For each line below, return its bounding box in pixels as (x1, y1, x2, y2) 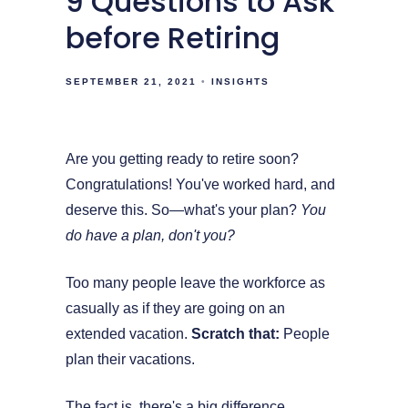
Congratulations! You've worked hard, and (66, 177, 335, 193)
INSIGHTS (211, 76, 270, 87)
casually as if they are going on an (66, 301, 285, 317)
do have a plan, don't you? (66, 228, 235, 244)
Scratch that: (191, 326, 280, 342)
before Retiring (66, 17, 280, 59)
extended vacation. (66, 326, 191, 342)
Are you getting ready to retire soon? (66, 151, 299, 168)
